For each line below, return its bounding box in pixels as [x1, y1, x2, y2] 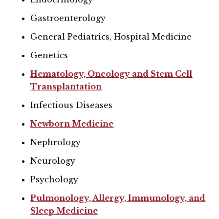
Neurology [30, 155, 76, 166]
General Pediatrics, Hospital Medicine [30, 31, 192, 42]
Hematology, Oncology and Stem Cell [30, 68, 193, 79]
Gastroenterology [30, 13, 106, 23]
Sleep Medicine [30, 205, 98, 216]
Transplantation [30, 81, 102, 91]
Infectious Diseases [30, 100, 113, 110]
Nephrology [30, 137, 81, 147]
